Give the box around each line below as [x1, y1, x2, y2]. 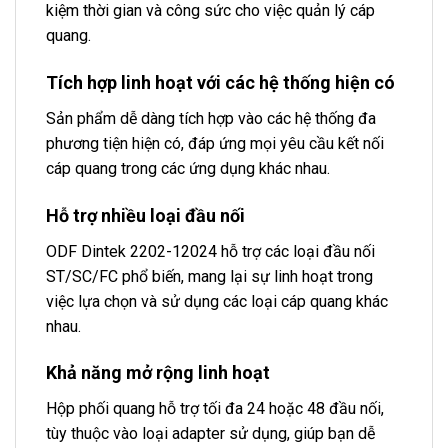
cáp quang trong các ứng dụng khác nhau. [46, 158, 330, 178]
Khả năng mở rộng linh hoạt [46, 362, 270, 384]
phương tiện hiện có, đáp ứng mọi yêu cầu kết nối [46, 133, 384, 153]
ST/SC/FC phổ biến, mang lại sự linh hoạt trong [46, 266, 373, 286]
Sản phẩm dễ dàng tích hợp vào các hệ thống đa [46, 108, 376, 128]
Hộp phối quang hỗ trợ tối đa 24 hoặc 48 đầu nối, [46, 399, 384, 419]
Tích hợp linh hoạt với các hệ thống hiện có [46, 71, 395, 93]
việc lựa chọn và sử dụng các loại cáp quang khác [46, 291, 388, 311]
